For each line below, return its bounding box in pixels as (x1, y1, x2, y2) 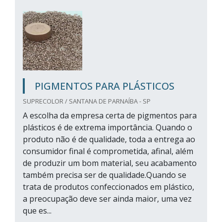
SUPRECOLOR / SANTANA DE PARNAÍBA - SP (23, 97, 151, 106)
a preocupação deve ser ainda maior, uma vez (23, 193, 192, 204)
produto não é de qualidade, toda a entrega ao (23, 134, 195, 145)
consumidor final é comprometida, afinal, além (23, 146, 193, 157)
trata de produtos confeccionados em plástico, (23, 181, 194, 192)
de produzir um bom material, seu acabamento (23, 158, 197, 168)
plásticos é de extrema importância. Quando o (23, 122, 192, 133)
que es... (23, 205, 52, 216)
